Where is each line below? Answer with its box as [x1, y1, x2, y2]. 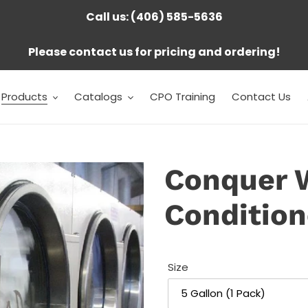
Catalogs [74, 89, 122, 104]
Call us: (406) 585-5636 [85, 9, 223, 25]
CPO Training [149, 89, 215, 104]
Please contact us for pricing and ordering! [27, 44, 280, 60]
